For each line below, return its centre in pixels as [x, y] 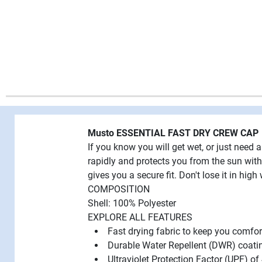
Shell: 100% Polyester [132, 203]
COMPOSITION [119, 189]
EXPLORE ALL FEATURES [140, 217]
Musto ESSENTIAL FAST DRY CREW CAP [173, 133]
